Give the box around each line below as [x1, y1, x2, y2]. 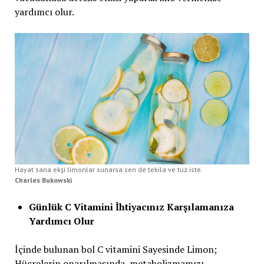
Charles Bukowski [14, 176, 72, 185]
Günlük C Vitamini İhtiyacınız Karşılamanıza [28, 200, 234, 214]
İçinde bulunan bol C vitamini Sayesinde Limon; [14, 243, 217, 256]
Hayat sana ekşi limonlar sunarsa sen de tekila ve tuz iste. [14, 165, 203, 174]
